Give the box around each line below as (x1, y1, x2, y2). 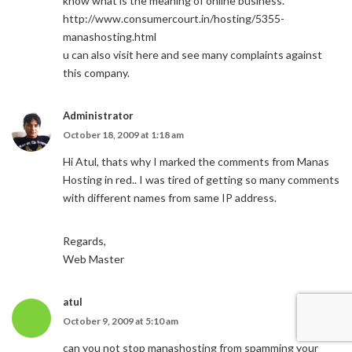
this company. (63, 66, 130, 79)
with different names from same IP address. (63, 191, 277, 204)
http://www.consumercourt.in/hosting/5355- (63, 12, 284, 25)
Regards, (63, 234, 106, 247)
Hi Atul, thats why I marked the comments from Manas (63, 155, 329, 168)
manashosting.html (63, 30, 156, 43)
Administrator (63, 109, 134, 122)
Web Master (63, 252, 124, 266)
